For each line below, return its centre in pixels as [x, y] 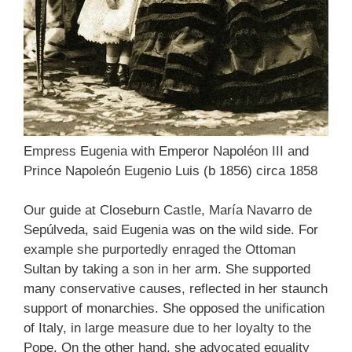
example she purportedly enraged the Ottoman [159, 249]
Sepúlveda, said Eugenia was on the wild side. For [171, 230]
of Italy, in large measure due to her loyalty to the [167, 328]
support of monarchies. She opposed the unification [174, 308]
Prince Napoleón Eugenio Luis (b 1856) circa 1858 [170, 170]
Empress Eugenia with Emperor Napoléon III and [166, 151]
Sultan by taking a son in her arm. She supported [167, 269]
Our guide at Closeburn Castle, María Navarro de [168, 210]
